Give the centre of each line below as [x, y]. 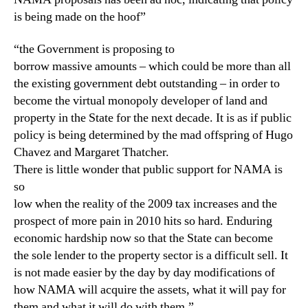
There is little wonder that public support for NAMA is [148, 169]
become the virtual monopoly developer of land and [141, 101]
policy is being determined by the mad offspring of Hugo [153, 135]
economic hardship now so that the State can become [143, 238]
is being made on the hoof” [80, 16]
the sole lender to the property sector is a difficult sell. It [151, 255]
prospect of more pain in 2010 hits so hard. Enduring [143, 221]
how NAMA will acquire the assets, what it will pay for [150, 290]
